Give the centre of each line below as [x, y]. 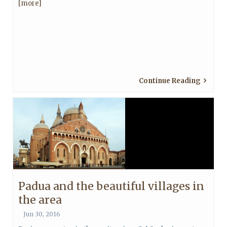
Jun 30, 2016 [42, 214]
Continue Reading [170, 81]
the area [40, 200]
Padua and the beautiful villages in [111, 186]
